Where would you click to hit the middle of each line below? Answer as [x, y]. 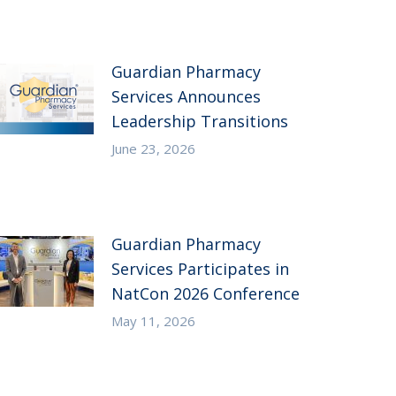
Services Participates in [201, 269]
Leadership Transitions [200, 122]
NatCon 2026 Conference [206, 294]
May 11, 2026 [154, 321]
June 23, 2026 [154, 149]
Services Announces [187, 97]
